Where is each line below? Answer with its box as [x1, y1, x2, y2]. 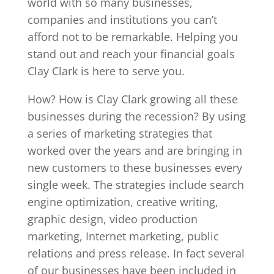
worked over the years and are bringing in [27, 143, 242, 158]
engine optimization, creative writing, [27, 194, 218, 209]
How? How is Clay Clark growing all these [27, 91, 238, 106]
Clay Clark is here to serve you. [27, 63, 185, 78]
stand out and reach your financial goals [27, 46, 235, 61]
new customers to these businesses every [27, 160, 242, 175]
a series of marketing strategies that [27, 125, 212, 141]
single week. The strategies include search [27, 177, 244, 192]
